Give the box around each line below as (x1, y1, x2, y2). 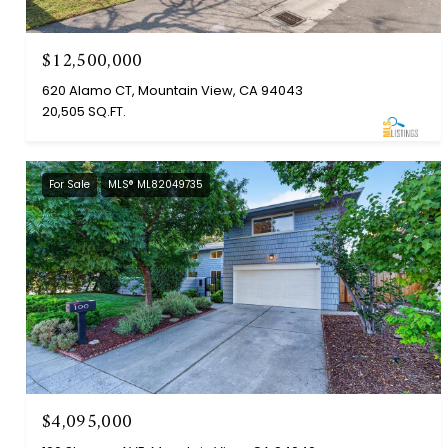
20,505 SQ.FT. (42, 101, 126, 121)
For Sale (49, 176, 90, 192)
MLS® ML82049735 (108, 176, 203, 192)
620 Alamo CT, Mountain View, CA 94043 (42, 80, 303, 100)
